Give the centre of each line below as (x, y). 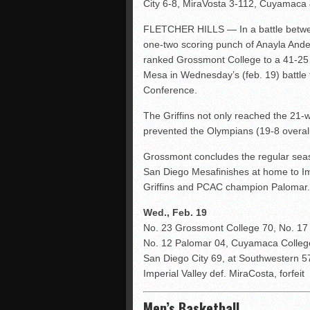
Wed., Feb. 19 (175, 212)
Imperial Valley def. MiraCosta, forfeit (224, 273)
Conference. (170, 90)
